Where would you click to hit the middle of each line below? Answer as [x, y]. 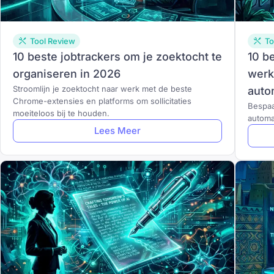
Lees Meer [117, 131]
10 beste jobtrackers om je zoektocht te [117, 57]
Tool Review [53, 41]
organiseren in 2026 [67, 74]
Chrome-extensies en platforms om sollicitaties [102, 101]
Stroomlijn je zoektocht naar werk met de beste [102, 89]
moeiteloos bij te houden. [61, 113]
